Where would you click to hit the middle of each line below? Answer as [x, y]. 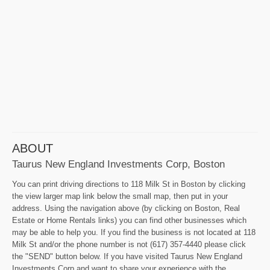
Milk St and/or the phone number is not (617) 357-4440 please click [129, 244]
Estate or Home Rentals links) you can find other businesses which [129, 220]
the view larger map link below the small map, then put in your [120, 196]
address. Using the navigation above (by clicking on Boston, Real [126, 208]
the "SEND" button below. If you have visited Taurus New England [127, 256]
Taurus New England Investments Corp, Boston [118, 164]
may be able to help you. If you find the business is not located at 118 [134, 232]
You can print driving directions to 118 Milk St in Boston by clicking [129, 184]
